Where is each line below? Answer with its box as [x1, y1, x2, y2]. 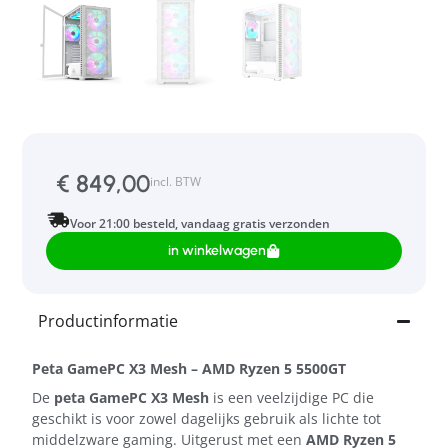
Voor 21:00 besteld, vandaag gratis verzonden [70, 215, 330, 233]
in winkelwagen [168, 242, 266, 260]
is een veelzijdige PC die [209, 388, 374, 408]
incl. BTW [150, 173, 201, 191]
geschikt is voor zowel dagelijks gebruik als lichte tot [32, 409, 381, 429]
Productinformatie [38, 310, 178, 333]
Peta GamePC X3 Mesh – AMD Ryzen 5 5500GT [32, 359, 346, 379]
